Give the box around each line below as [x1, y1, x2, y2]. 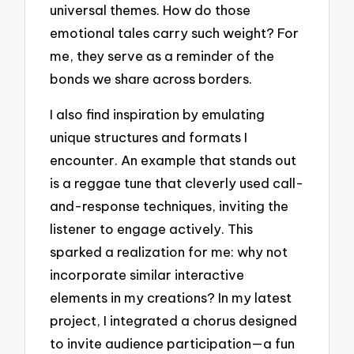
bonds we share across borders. [50, 70, 253, 87]
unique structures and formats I [50, 128, 248, 145]
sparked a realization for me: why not [50, 243, 288, 260]
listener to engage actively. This [50, 220, 254, 237]
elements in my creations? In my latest [50, 288, 292, 306]
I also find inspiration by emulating [50, 105, 265, 122]
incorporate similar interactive [50, 265, 245, 283]
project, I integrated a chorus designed [50, 311, 298, 329]
